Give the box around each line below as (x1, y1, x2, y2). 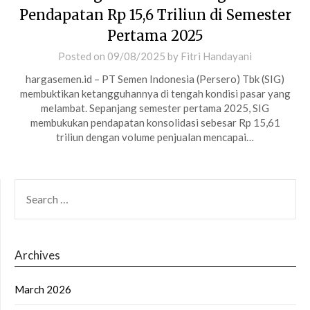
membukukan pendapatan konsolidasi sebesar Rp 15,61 (30, 116, 280, 129)
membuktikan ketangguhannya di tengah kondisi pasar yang (19, 86, 291, 100)
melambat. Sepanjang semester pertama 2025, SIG (41, 101, 269, 114)
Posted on (58, 49, 107, 62)
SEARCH (14, 180, 54, 193)
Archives (15, 247, 60, 262)
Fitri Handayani (181, 49, 252, 62)
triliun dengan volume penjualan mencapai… (56, 130, 254, 143)
